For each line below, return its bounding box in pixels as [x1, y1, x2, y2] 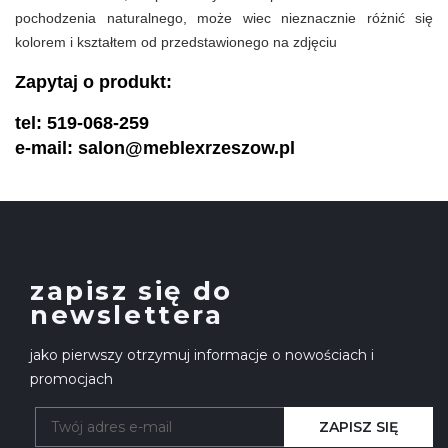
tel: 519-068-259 [15, 113, 149, 134]
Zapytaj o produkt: [15, 72, 172, 93]
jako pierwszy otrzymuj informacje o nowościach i [30, 346, 374, 365]
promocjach [30, 370, 113, 389]
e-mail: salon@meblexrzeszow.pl [15, 138, 295, 159]
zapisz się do [30, 275, 233, 308]
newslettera [30, 299, 224, 332]
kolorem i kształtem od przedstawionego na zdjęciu [15, 34, 341, 51]
